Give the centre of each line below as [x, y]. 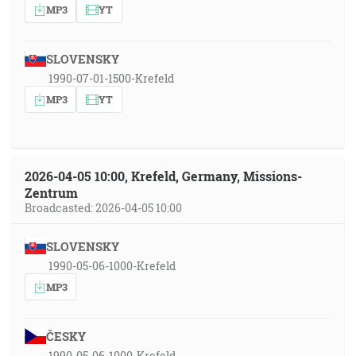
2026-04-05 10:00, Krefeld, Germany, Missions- [163, 176]
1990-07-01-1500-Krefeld [111, 78]
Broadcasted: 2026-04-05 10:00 [103, 208]
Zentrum [51, 193]
